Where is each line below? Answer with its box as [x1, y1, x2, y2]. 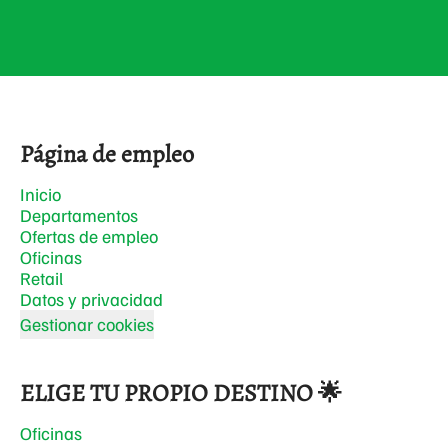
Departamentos [20, 204, 138, 226]
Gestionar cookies [20, 313, 154, 335]
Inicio [20, 183, 61, 205]
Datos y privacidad [20, 288, 163, 310]
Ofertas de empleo [20, 225, 158, 247]
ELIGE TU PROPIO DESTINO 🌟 [20, 377, 342, 409]
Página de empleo [20, 138, 194, 170]
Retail [20, 267, 63, 289]
